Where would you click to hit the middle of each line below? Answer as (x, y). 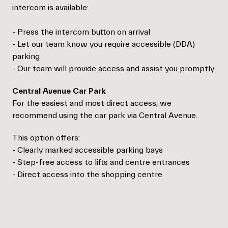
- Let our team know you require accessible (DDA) (104, 44)
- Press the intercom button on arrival (81, 32)
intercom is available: (50, 8)
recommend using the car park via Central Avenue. (105, 116)
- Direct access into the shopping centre (87, 175)
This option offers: (46, 138)
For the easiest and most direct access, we (92, 103)
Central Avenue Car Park (59, 91)
